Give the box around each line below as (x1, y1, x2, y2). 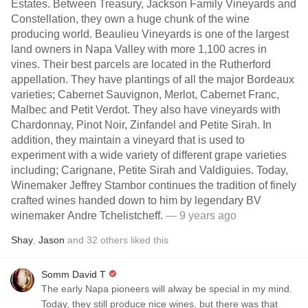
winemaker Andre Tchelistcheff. (11, 210, 163, 221)
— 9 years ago (163, 210, 236, 221)
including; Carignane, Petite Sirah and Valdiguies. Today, (11, 164, 288, 176)
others (100, 234, 128, 245)
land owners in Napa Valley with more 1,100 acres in (11, 43, 267, 55)
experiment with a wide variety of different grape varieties (11, 149, 287, 161)
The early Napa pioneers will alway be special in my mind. (41, 283, 292, 294)
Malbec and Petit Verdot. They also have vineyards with (11, 104, 280, 115)
